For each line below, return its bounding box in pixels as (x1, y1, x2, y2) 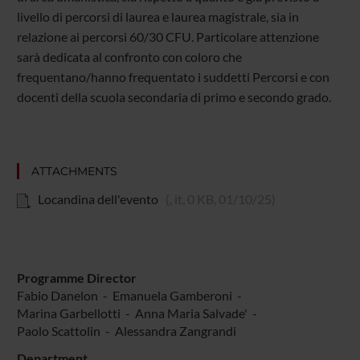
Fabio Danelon (16, 288, 100, 304)
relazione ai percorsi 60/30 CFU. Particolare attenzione (16, 29, 319, 45)
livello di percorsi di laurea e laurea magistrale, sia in (16, 9, 299, 25)
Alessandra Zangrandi (114, 323, 236, 339)
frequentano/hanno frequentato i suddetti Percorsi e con (16, 69, 329, 85)
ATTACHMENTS (31, 164, 117, 179)
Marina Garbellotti (16, 305, 123, 321)
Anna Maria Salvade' (134, 305, 250, 321)
